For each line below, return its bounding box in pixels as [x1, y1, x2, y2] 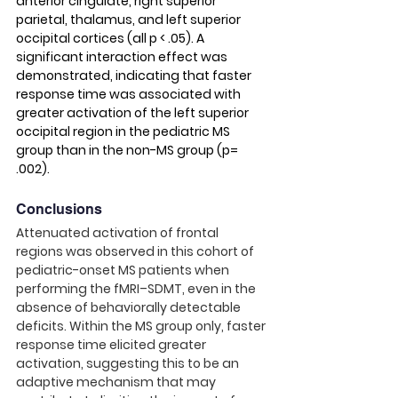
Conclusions [16, 201, 102, 218]
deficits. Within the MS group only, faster [16, 317, 268, 335]
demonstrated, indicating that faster [16, 67, 254, 84]
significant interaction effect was [16, 48, 230, 66]
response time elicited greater [16, 336, 209, 354]
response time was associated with [16, 85, 243, 103]
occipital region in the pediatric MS [16, 123, 233, 140]
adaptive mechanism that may [16, 373, 219, 391]
